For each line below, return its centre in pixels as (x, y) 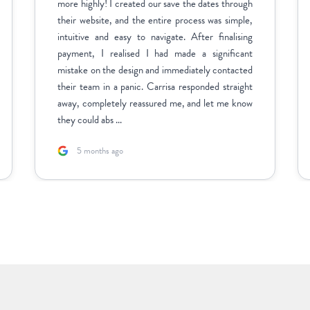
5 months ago (100, 151)
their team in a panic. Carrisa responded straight (155, 86)
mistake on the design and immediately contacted (155, 70)
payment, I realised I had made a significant (155, 53)
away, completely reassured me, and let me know (155, 103)
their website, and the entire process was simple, (155, 20)
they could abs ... (90, 119)
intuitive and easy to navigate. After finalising (155, 36)
